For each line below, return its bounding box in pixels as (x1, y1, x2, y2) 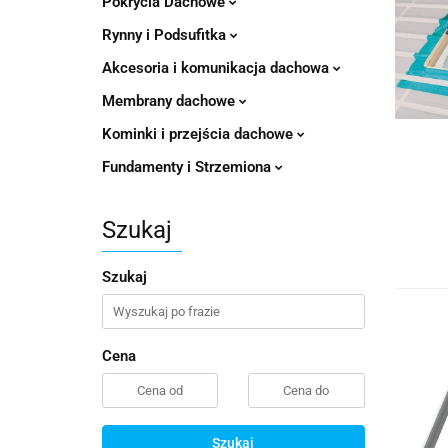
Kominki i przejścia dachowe (102, 125, 297, 143)
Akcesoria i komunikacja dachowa (102, 59, 333, 77)
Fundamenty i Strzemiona (102, 158, 275, 176)
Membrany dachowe (102, 92, 239, 110)
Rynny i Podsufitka (102, 26, 230, 44)
